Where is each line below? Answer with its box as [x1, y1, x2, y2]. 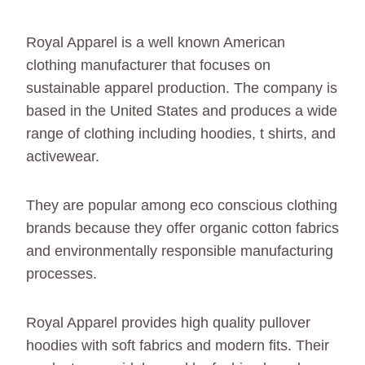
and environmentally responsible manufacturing [26, 242, 333, 259]
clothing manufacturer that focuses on [26, 56, 270, 73]
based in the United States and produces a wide [26, 102, 337, 119]
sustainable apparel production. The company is [26, 79, 337, 96]
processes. [26, 265, 97, 282]
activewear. [26, 147, 99, 165]
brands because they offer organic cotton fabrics [26, 219, 339, 236]
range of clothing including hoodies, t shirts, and [26, 125, 336, 142]
